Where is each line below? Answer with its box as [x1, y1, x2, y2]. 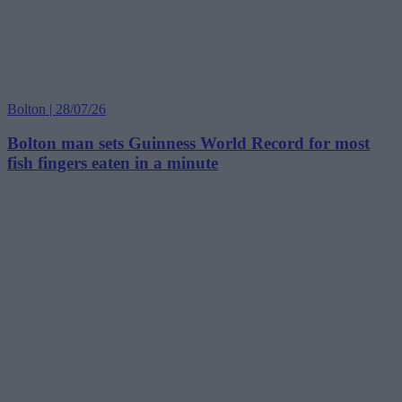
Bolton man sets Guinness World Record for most [7, 134, 370, 153]
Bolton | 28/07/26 [7, 100, 106, 117]
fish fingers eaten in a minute [7, 153, 218, 173]
